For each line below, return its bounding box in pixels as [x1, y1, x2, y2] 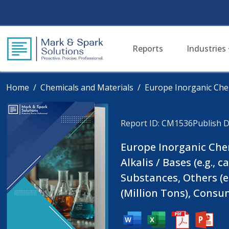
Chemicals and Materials [40, 82, 133, 93]
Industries [186, 42, 228, 54]
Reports [132, 42, 163, 54]
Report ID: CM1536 [121, 117, 193, 129]
